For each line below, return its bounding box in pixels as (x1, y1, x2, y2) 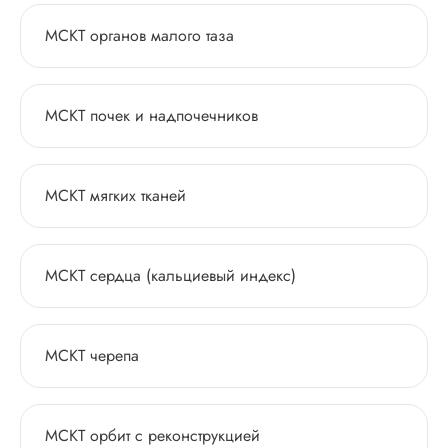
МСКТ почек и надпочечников (45, 104, 258, 127)
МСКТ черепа (45, 344, 139, 367)
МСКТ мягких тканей (45, 184, 186, 207)
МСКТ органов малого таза (45, 24, 234, 47)
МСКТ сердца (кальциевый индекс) (45, 264, 296, 287)
